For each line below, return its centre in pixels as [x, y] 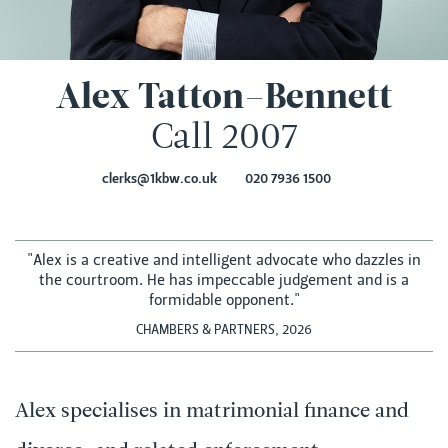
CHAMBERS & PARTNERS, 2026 [224, 331]
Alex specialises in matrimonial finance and [212, 412]
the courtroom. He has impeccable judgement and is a [224, 281]
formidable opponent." [224, 301]
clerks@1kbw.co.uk [159, 180]
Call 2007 [224, 139]
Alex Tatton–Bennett [224, 99]
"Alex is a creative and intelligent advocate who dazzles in [224, 261]
